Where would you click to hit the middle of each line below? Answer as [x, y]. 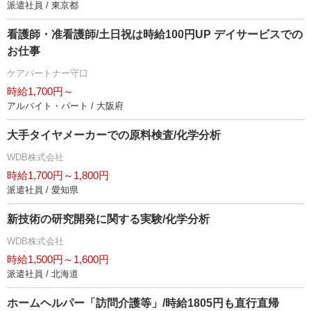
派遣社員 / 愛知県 [43, 190]
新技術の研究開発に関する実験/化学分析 [108, 219]
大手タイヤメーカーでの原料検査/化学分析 [114, 135]
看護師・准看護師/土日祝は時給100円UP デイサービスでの [155, 35]
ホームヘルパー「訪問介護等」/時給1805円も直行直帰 [143, 303]
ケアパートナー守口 [48, 74]
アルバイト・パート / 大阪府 [65, 106]
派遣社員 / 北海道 [43, 274]
